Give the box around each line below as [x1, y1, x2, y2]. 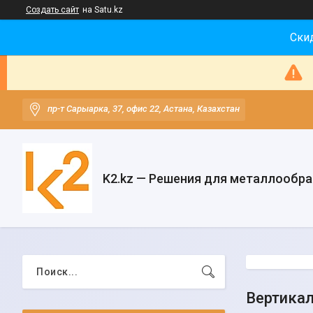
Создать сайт [26, 5, 79, 15]
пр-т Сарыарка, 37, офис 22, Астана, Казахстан [48, 103, 240, 115]
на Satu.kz [82, 5, 123, 15]
